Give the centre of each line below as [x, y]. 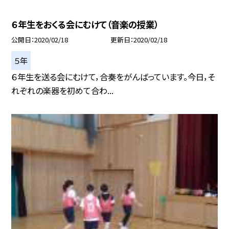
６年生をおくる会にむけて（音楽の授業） [85, 24]
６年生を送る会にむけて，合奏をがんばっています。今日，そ [113, 76]
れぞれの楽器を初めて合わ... [63, 90]
